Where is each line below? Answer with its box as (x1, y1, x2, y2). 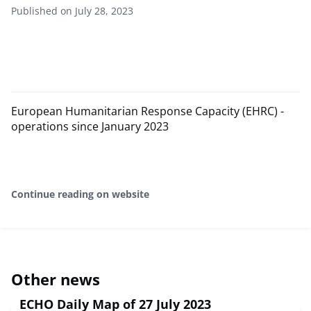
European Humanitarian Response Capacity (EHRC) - (11, 103, 284, 119)
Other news (11, 269, 100, 290)
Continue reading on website (11, 187, 149, 201)
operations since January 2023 (11, 119, 169, 135)
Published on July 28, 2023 (11, 4, 133, 18)
